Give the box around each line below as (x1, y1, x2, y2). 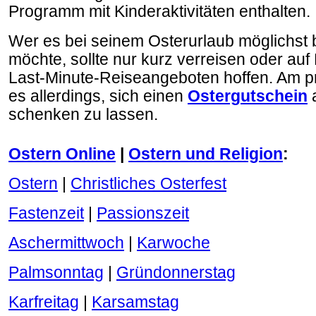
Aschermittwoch (8, 234, 124, 252)
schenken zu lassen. (8, 106, 158, 123)
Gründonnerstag (116, 264, 236, 281)
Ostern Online (8, 145, 116, 163)
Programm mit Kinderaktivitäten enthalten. (8, 3, 310, 20)
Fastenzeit (8, 205, 84, 222)
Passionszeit (97, 205, 189, 222)
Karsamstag (92, 293, 179, 311)
